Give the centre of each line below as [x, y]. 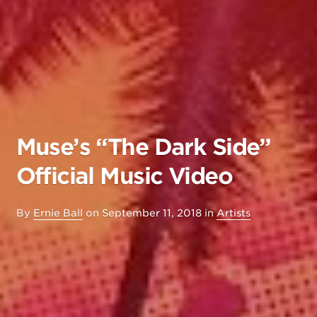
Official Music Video [124, 176]
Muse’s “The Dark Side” [143, 147]
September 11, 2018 [151, 213]
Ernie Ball [58, 213]
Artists [233, 213]
